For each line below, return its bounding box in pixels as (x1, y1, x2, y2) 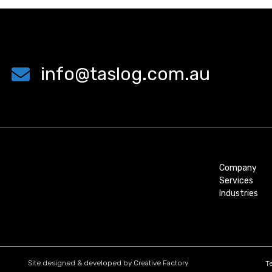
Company (219, 163, 257, 173)
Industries (219, 188, 258, 199)
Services (219, 175, 253, 186)
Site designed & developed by (27, 259, 134, 268)
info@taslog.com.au (40, 63, 210, 85)
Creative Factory (133, 259, 188, 268)
